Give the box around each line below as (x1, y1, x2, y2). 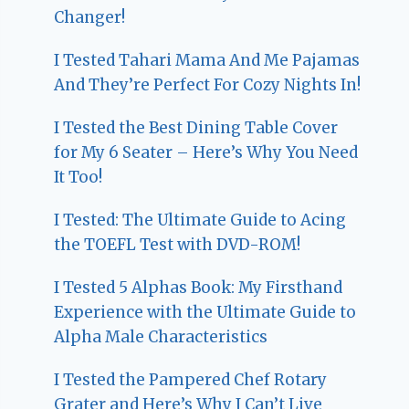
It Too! (54, 167, 103, 188)
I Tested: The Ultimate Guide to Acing (54, 210, 347, 231)
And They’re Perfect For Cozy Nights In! (54, 75, 362, 96)
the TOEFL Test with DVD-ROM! (54, 235, 301, 256)
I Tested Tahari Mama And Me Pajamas (54, 50, 361, 71)
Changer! (54, 7, 126, 28)
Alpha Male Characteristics (54, 327, 268, 348)
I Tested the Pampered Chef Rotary (54, 370, 328, 391)
